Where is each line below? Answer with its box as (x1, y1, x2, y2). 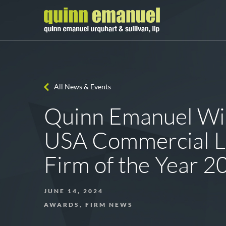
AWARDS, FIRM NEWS (44, 201, 133, 208)
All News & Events (54, 82, 111, 91)
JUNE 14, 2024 (44, 187, 103, 195)
